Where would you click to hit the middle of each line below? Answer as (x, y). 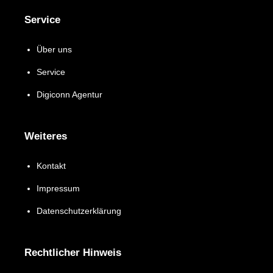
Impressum (58, 188)
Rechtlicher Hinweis (73, 253)
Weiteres (46, 136)
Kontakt (51, 166)
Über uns (54, 49)
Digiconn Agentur (69, 94)
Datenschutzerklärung (79, 211)
